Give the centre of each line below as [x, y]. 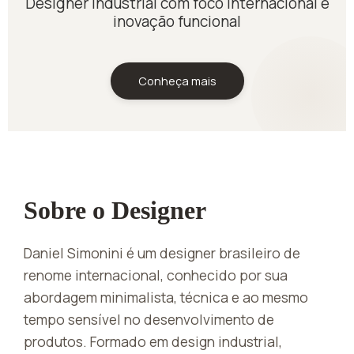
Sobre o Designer [115, 210]
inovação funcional [177, 21]
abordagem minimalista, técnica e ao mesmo [166, 297]
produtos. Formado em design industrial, [153, 341]
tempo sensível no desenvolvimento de [149, 319]
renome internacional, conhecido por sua [156, 275]
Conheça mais [177, 80]
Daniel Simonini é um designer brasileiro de [162, 252]
